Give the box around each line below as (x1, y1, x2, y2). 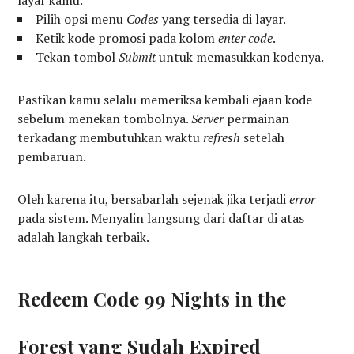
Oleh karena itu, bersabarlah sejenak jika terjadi (17, 190, 290, 209)
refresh (203, 129, 241, 147)
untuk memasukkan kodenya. (156, 48, 325, 66)
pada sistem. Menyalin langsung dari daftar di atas (17, 209, 305, 228)
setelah (240, 129, 285, 147)
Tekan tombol (36, 48, 119, 66)
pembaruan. (17, 148, 87, 166)
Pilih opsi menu (36, 10, 127, 28)
